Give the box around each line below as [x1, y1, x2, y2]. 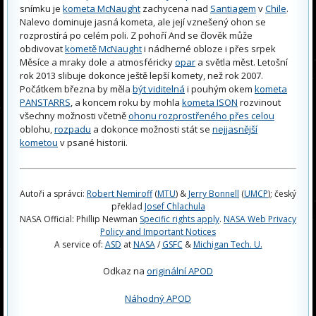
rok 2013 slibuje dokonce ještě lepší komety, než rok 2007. [20, 68, 263, 82]
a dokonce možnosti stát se [91, 122, 212, 135]
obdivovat [20, 42, 65, 55]
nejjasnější [212, 122, 257, 135]
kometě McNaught [65, 42, 142, 55]
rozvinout [238, 95, 281, 109]
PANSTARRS [20, 95, 71, 109]
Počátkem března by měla [20, 82, 133, 95]
